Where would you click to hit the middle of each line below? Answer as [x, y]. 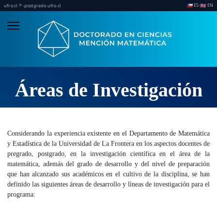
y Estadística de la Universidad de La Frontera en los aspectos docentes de [108, 144]
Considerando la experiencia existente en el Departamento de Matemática [108, 134]
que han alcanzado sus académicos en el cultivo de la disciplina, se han [108, 174]
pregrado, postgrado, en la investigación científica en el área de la [108, 154]
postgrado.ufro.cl [42, 6]
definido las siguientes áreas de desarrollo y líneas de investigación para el [108, 185]
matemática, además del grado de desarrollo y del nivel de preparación [108, 164]
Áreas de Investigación [108, 90]
